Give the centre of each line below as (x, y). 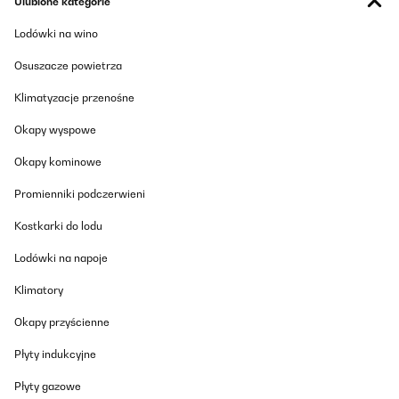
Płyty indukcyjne (55, 354)
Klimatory (39, 290)
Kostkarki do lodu (58, 226)
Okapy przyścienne (62, 322)
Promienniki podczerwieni (80, 194)
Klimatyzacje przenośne (74, 98)
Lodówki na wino (56, 33)
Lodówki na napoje (61, 258)
